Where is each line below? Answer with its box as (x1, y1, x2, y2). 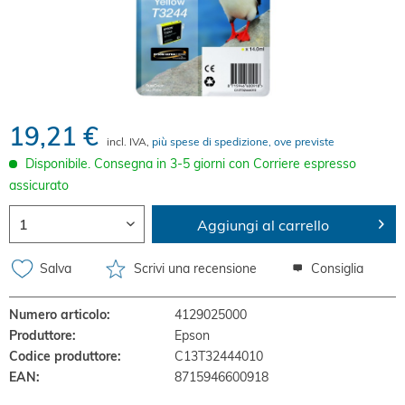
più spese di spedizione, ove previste (152, 135, 334, 148)
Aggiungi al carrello (197, 216, 330, 234)
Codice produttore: (9, 348, 121, 364)
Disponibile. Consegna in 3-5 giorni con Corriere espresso (25, 155, 356, 172)
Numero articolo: (9, 306, 110, 323)
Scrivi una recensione (130, 259, 257, 277)
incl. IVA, (107, 135, 152, 148)
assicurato (9, 177, 69, 193)
